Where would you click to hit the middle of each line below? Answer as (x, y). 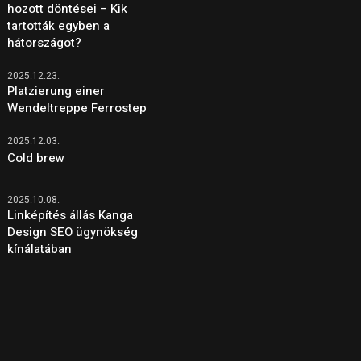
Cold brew (36, 158)
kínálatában (40, 249)
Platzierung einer (56, 91)
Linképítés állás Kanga (71, 215)
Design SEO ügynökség (73, 232)
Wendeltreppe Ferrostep (77, 108)
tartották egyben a (59, 25)
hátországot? (45, 42)
